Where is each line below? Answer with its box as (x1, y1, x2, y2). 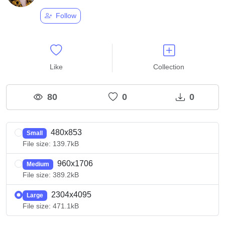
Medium (26, 161, 49, 168)
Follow (54, 12, 76, 20)
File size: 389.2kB (23, 171, 79, 179)
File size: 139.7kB (23, 140, 79, 148)
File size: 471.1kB (23, 202, 79, 210)
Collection (153, 63, 184, 71)
